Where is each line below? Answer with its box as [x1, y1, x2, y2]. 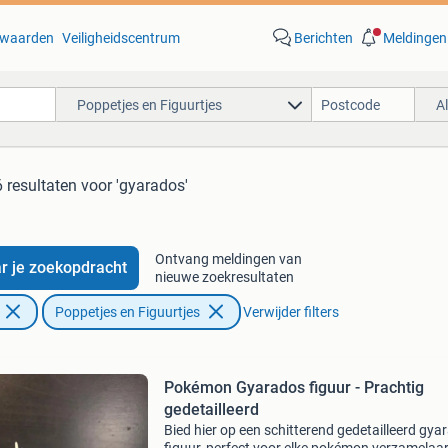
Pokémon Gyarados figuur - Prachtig [163, 378, 424, 397]
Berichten [293, 30, 353, 46]
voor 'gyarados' [81, 176, 188, 195]
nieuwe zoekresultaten [154, 269, 294, 285]
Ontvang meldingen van [154, 251, 302, 267]
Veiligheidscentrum [61, 30, 180, 46]
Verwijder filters [242, 304, 339, 320]
